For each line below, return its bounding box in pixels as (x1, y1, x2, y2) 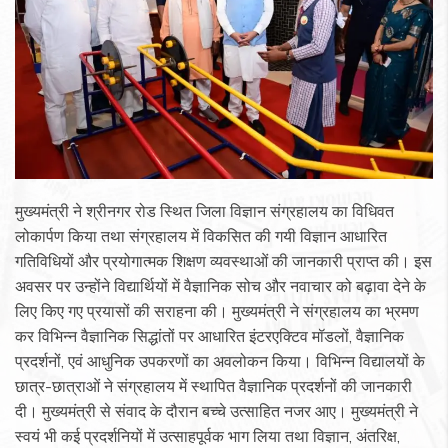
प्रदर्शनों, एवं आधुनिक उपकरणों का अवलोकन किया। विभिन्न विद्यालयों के (15, 351, 425, 372)
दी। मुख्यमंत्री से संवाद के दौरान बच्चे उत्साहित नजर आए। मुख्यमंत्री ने (15, 401, 418, 422)
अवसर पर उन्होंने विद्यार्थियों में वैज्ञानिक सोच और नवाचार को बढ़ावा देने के (15, 276, 426, 297)
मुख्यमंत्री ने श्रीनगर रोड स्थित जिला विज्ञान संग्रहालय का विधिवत (15, 201, 394, 222)
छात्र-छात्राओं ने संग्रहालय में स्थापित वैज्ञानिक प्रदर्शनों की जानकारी (15, 376, 412, 397)
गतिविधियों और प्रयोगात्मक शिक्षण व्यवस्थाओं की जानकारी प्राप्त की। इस (15, 251, 432, 272)
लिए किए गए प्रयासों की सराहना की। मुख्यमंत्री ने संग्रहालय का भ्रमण (15, 301, 419, 322)
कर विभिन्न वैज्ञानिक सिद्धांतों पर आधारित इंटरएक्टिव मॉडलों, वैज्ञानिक (15, 326, 404, 347)
